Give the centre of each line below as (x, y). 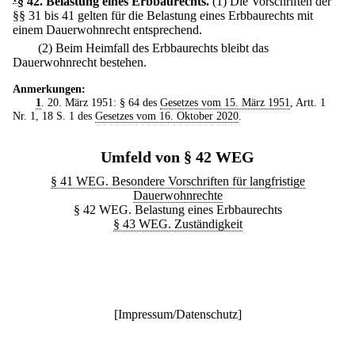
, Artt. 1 (307, 103)
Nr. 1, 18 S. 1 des (54, 116)
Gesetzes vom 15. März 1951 (225, 103)
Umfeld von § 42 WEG (177, 157)
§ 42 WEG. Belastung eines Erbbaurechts (177, 210)
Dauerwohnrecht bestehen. (80, 63)
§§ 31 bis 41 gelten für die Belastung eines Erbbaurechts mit (163, 15)
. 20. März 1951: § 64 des (100, 103)
